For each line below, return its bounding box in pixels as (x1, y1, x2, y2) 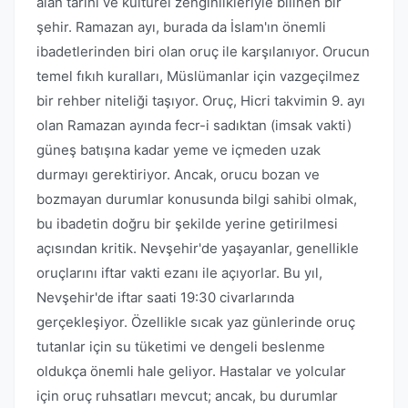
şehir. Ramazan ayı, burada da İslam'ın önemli (36, 18, 326, 36)
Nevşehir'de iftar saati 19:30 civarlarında (36, 289, 294, 306)
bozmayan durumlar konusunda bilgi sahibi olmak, (36, 190, 357, 208)
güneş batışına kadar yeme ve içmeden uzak (36, 141, 321, 158)
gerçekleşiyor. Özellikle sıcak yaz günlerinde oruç (36, 313, 355, 331)
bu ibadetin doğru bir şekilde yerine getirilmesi (36, 215, 338, 232)
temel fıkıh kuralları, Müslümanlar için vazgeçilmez (36, 67, 360, 85)
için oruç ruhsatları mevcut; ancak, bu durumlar (36, 387, 338, 404)
